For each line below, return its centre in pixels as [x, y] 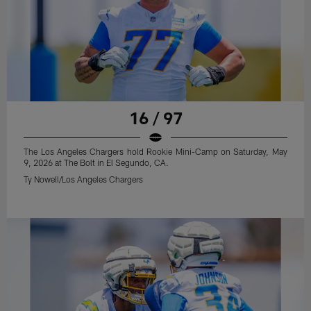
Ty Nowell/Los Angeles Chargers [84, 179]
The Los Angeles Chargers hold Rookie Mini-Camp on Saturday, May [155, 152]
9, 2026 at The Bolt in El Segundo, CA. [96, 163]
